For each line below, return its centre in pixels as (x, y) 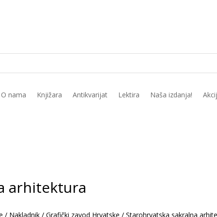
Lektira (129, 95)
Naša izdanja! (171, 95)
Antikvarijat (90, 95)
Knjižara (49, 95)
